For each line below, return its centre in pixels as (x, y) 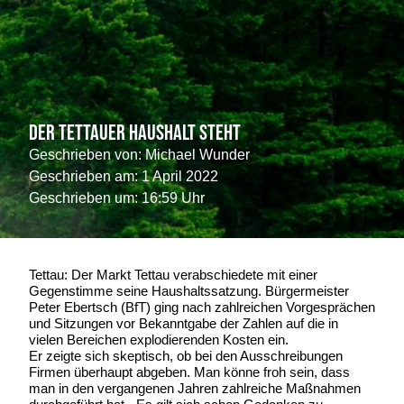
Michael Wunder (196, 154)
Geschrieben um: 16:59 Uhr (117, 197)
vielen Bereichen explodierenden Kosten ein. (159, 339)
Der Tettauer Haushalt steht (135, 133)
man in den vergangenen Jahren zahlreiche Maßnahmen (195, 388)
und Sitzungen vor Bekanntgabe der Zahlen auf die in (184, 323)
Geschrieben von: (85, 154)
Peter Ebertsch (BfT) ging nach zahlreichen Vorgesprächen (202, 307)
